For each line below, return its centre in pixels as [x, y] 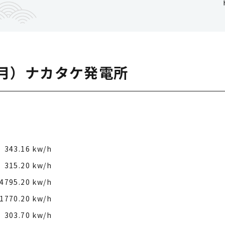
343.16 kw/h [28, 148]
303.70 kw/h [28, 215]
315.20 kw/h [28, 165]
